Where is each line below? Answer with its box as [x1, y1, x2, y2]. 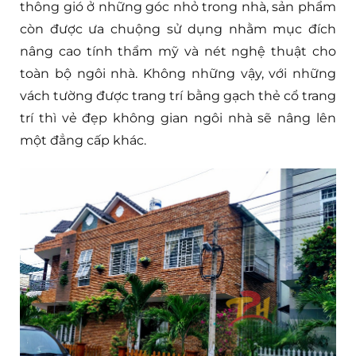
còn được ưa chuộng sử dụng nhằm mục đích [20, 21, 336, 37]
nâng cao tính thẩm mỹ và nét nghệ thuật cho [20, 43, 336, 59]
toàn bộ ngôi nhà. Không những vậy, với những [20, 65, 336, 81]
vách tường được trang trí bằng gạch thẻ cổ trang [20, 87, 336, 103]
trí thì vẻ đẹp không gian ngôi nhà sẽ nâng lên [20, 110, 336, 126]
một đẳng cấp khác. [20, 132, 146, 148]
